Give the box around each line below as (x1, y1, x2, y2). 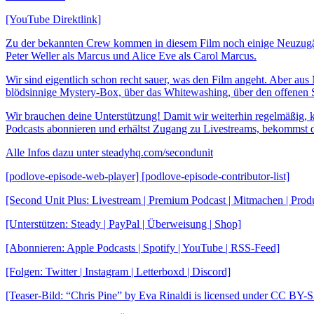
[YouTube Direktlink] (6, 13, 101, 25)
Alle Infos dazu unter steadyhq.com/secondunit (6, 146, 213, 158)
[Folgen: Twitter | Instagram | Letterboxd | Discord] (6, 265, 231, 278)
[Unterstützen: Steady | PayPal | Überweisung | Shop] (6, 217, 241, 230)
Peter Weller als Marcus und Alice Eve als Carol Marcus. (6, 49, 257, 62)
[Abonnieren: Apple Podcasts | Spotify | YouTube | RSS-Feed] (6, 241, 280, 254)
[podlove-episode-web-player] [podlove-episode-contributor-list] (6, 170, 289, 182)
